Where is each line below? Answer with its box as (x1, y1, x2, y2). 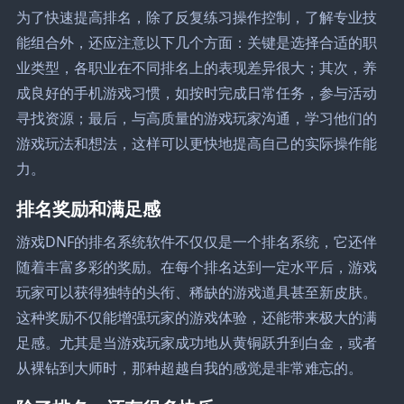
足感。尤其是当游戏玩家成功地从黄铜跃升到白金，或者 (15, 332, 377, 353)
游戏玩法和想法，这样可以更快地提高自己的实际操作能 (15, 133, 377, 153)
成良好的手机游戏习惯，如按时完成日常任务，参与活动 (15, 82, 377, 103)
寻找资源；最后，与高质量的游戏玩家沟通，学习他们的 (15, 107, 377, 128)
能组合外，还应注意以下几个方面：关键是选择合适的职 (15, 32, 377, 52)
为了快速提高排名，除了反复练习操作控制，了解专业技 (15, 6, 377, 27)
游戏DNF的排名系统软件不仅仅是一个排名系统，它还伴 (15, 231, 377, 252)
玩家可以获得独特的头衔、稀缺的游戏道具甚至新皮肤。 (15, 281, 377, 302)
